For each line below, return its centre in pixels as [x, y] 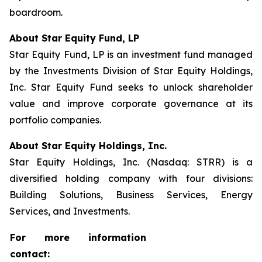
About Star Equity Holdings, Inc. [88, 146]
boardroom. [36, 12]
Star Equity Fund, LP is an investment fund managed [131, 54]
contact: [30, 254]
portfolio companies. [55, 120]
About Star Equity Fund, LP [74, 38]
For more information [78, 237]
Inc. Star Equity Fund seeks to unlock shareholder [131, 87]
